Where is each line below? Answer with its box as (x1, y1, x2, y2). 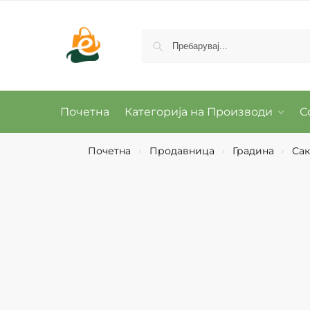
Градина (232, 145, 274, 156)
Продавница (149, 145, 215, 156)
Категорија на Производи (124, 105, 273, 118)
